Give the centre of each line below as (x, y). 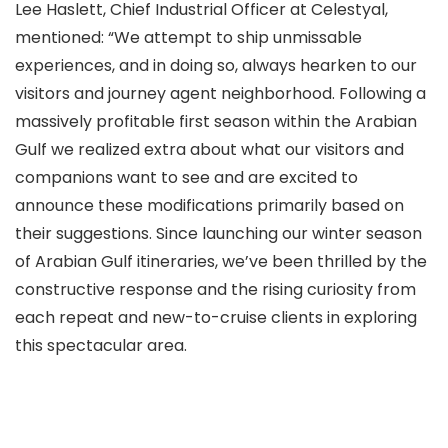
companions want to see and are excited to (186, 177)
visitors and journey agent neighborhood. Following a (220, 93)
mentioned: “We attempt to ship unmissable (188, 37)
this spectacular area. (101, 345)
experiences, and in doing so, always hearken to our (216, 65)
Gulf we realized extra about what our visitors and (209, 149)
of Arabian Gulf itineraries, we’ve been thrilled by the (221, 261)
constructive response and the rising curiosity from (215, 289)
